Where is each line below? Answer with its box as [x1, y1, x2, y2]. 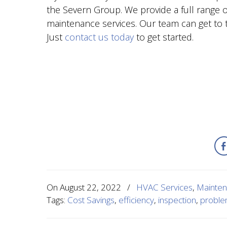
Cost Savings [67, 194, 115, 206]
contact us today [65, 31, 134, 43]
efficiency [119, 194, 154, 206]
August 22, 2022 [60, 181, 121, 193]
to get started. [134, 31, 194, 43]
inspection [158, 194, 196, 206]
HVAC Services [136, 181, 193, 193]
